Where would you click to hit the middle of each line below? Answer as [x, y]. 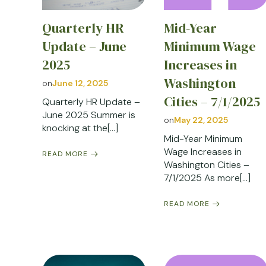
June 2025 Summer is [89, 115]
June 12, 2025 [80, 83]
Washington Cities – [207, 164]
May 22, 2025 [201, 120]
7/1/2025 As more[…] [208, 178]
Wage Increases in [203, 151]
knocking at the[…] [80, 128]
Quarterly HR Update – [91, 102]
